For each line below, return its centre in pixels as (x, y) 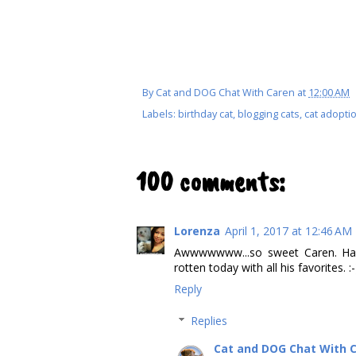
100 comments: (211, 182)
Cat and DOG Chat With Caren (225, 93)
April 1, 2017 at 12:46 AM (288, 231)
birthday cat (205, 114)
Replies (209, 321)
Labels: (160, 114)
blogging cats (269, 114)
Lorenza (197, 231)
